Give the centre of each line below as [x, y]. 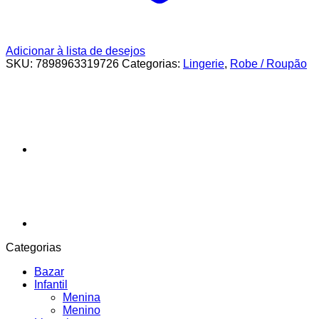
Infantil [51, 285]
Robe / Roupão [268, 64]
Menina [82, 298]
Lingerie [204, 64]
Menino [82, 310]
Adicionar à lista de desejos [75, 51]
